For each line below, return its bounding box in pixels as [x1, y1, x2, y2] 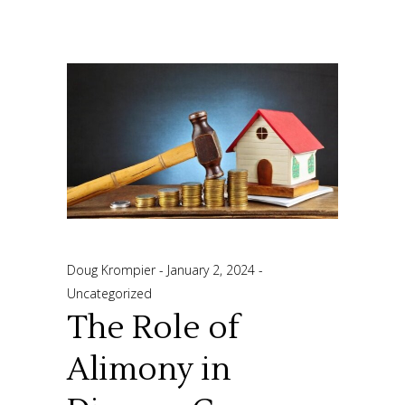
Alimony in [67, 349, 231, 390]
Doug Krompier [67, 260, 159, 278]
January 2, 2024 [167, 260, 259, 278]
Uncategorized [67, 284, 152, 302]
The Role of [67, 307, 239, 348]
